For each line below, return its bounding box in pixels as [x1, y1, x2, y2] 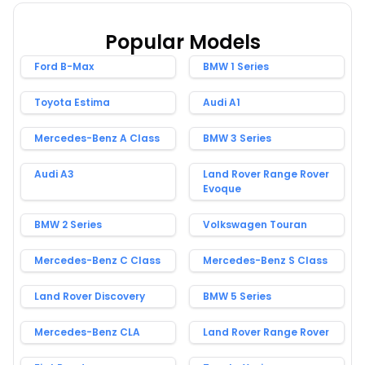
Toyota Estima [34, 95, 110, 109]
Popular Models [104, 28, 261, 55]
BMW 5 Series [203, 288, 271, 303]
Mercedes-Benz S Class [203, 253, 328, 267]
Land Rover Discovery [34, 288, 145, 303]
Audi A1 [203, 95, 240, 109]
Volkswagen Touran [203, 217, 307, 231]
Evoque [203, 181, 241, 196]
